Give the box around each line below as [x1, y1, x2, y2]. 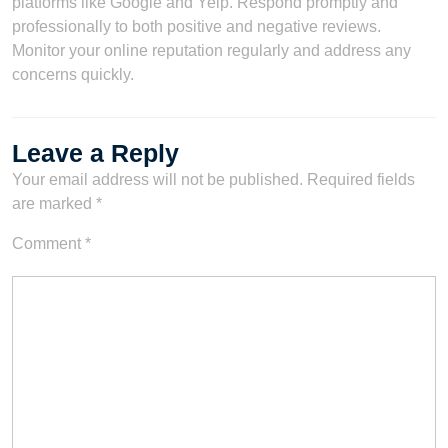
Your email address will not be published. [12, 170, 303, 188]
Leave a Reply [12, 138, 179, 167]
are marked [12, 194, 96, 212]
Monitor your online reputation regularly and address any [12, 41, 411, 59]
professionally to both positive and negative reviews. [12, 17, 381, 35]
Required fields [307, 170, 415, 188]
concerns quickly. [12, 65, 134, 83]
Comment [12, 234, 85, 252]
